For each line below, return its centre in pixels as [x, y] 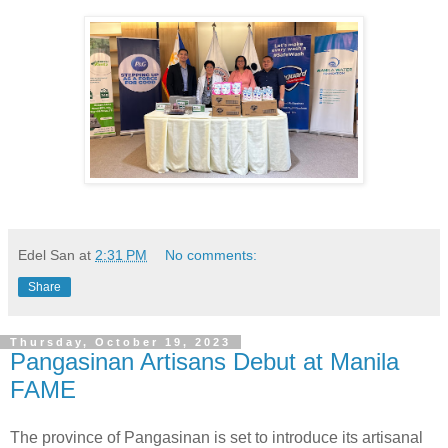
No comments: [211, 254]
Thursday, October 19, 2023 [120, 341]
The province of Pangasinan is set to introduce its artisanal [216, 437]
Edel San [46, 254]
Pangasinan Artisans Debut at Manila [204, 361]
